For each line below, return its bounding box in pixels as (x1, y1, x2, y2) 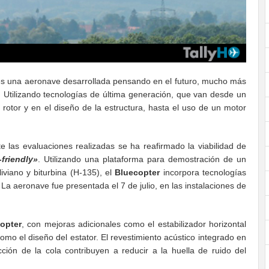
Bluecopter (115, 168, 160, 178)
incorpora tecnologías (160, 168, 247, 178)
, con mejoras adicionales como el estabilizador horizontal (22, 219, 247, 229)
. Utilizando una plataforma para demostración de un (38, 154, 246, 165)
